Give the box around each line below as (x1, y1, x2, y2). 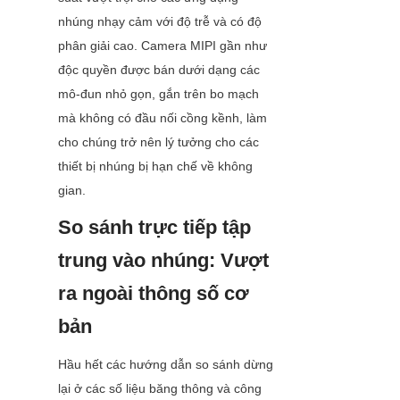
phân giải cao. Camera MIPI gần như (58, 38, 267, 54)
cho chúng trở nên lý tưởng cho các (58, 135, 259, 150)
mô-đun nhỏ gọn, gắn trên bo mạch (58, 87, 259, 102)
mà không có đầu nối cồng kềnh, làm (58, 111, 267, 126)
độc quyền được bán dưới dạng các (58, 62, 260, 78)
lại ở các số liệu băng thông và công (58, 381, 262, 396)
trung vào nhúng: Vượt (58, 249, 269, 272)
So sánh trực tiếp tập (58, 216, 251, 239)
